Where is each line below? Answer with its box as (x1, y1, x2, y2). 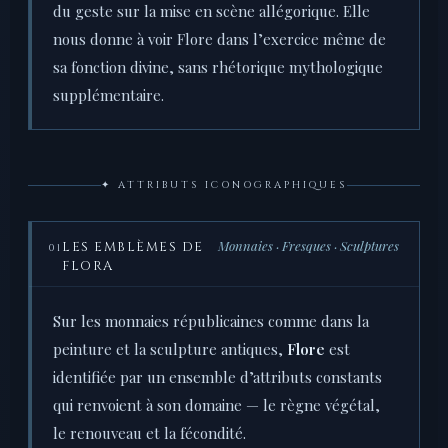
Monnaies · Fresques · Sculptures (218, 237, 399, 255)
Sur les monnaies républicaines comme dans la (53, 311, 369, 332)
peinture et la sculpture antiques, (53, 339, 287, 360)
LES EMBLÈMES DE (62, 238, 204, 257)
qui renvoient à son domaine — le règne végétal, (53, 395, 380, 416)
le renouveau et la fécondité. (53, 423, 246, 444)
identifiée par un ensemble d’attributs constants (53, 367, 382, 388)
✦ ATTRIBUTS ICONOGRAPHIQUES (101, 178, 347, 193)
